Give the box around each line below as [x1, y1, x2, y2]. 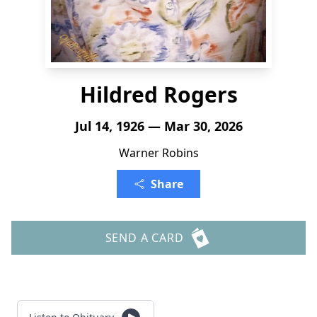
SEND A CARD [105, 230, 184, 246]
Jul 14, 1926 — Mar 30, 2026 [74, 117, 243, 134]
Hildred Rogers [79, 80, 238, 109]
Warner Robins [118, 145, 199, 161]
